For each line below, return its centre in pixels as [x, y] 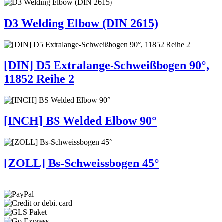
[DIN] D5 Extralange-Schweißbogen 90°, [107, 66]
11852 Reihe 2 [39, 79]
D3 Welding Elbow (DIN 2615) [81, 24]
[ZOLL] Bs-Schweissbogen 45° [82, 163]
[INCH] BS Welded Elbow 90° [80, 121]
